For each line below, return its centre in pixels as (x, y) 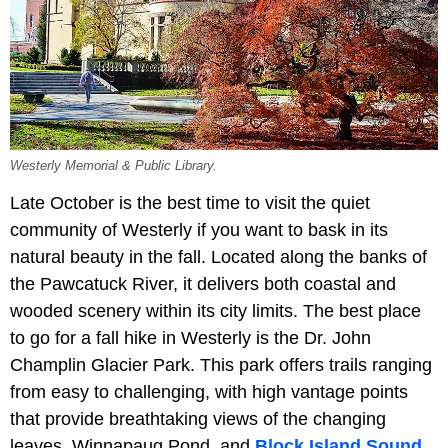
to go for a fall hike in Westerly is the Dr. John (190, 338)
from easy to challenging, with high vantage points (209, 392)
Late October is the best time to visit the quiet (190, 203)
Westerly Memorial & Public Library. (113, 166)
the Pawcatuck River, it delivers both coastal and (203, 284)
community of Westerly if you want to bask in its (199, 230)
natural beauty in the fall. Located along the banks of (218, 257)
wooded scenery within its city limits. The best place (215, 311)
